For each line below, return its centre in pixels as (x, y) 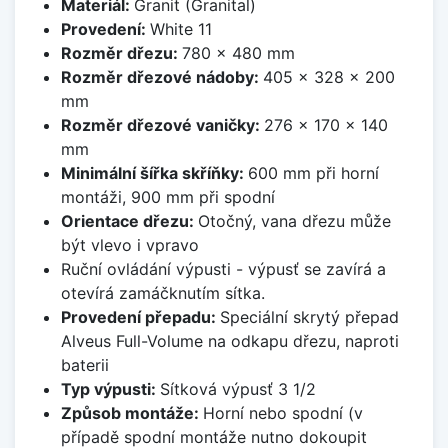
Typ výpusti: (110, 389)
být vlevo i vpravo (129, 245)
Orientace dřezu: (129, 221)
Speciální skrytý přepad (309, 317)
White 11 (180, 29)
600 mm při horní (313, 173)
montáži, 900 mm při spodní (167, 197)
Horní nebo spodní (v (282, 413)
